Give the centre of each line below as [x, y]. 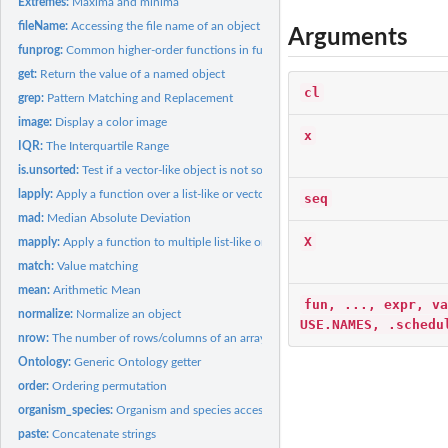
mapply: [41, 241]
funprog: [42, 49]
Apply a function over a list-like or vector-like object [192, 193]
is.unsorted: [50, 169]
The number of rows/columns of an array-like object [188, 337]
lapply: [37, 193]
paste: [35, 433]
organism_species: [67, 409]
